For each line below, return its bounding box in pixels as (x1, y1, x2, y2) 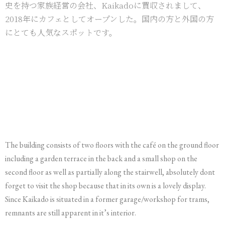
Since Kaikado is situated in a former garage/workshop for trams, (5, 194, 209, 204)
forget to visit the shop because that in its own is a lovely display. (5, 180, 206, 191)
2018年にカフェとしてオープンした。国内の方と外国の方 (5, 13, 214, 25)
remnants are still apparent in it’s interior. (5, 207, 136, 218)
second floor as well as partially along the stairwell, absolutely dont (5, 167, 215, 177)
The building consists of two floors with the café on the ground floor (5, 140, 219, 150)
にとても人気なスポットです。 (5, 27, 117, 38)
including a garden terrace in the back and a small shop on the (5, 153, 197, 164)
